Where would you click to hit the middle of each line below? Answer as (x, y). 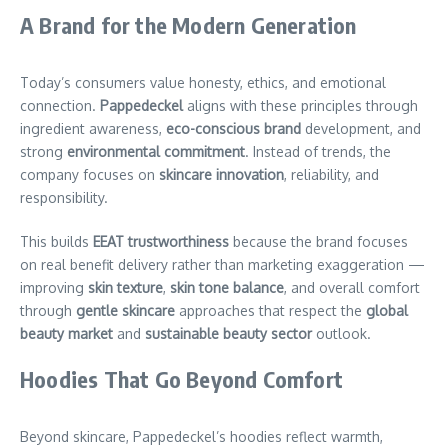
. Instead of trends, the (318, 151)
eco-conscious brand (233, 128)
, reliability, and (331, 174)
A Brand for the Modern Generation (188, 24)
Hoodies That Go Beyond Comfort (181, 378)
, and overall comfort (352, 287)
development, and (361, 128)
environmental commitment (156, 151)
